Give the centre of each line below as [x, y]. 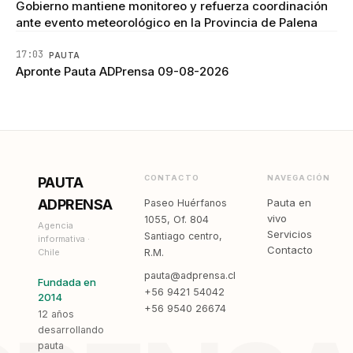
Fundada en [67, 282]
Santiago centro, [183, 236]
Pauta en [289, 202]
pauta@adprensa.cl [190, 275]
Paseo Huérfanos [185, 203]
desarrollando [71, 329]
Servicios [289, 234]
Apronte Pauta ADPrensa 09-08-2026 [122, 71]
